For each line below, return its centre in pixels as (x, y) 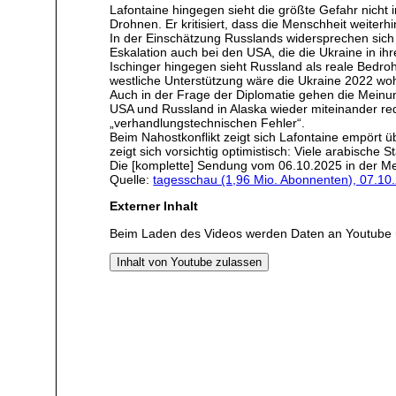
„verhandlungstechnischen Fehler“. (208, 122)
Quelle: (132, 179)
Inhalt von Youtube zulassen (190, 263)
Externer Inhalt (154, 206)
